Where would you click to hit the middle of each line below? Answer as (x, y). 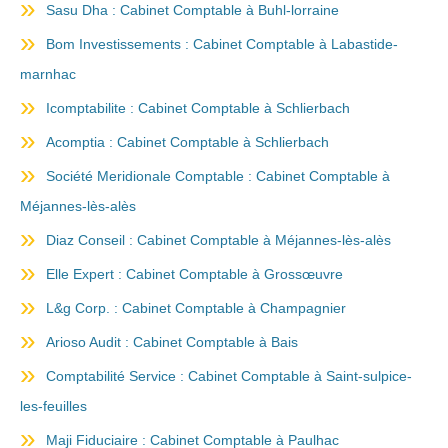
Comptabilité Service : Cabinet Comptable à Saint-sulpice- (229, 376)
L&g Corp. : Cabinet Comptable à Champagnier (196, 308)
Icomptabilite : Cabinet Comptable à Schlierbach (198, 108)
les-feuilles (53, 406)
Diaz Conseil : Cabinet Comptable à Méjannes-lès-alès (218, 240)
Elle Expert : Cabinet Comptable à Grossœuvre (194, 274)
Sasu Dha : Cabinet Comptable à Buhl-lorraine (192, 10)
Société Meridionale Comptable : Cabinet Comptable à (218, 176)
